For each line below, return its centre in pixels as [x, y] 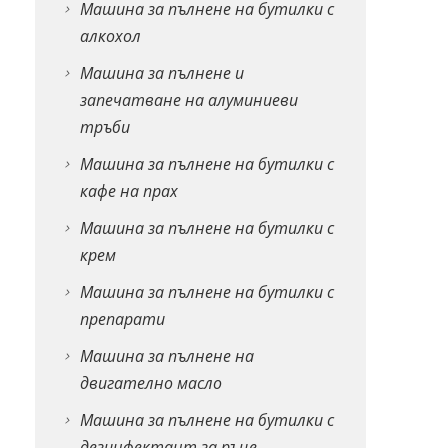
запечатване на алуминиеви [188, 99]
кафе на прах [128, 190]
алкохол [110, 35]
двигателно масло [150, 382]
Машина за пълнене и [161, 72]
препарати [122, 318]
